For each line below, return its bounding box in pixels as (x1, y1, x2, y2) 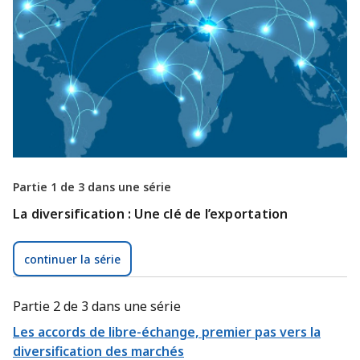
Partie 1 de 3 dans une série (13, 179, 171, 195)
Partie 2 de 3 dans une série (13, 297, 181, 316)
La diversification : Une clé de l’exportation (13, 205, 288, 223)
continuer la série (24, 251, 121, 267)
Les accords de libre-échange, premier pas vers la (13, 323, 321, 342)
